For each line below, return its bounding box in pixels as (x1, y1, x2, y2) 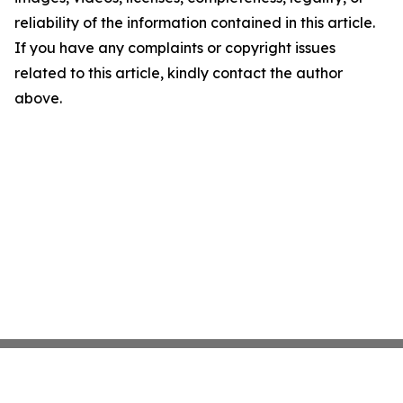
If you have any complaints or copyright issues (14, 39, 336, 57)
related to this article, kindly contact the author (14, 64, 343, 82)
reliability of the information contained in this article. (14, 13, 375, 31)
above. (14, 89, 62, 107)
